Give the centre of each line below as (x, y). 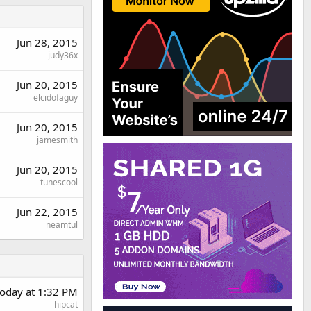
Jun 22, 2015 (47, 212)
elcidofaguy (56, 98)
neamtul (62, 225)
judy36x (63, 55)
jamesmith (57, 140)
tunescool (59, 182)
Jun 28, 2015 (47, 42)
